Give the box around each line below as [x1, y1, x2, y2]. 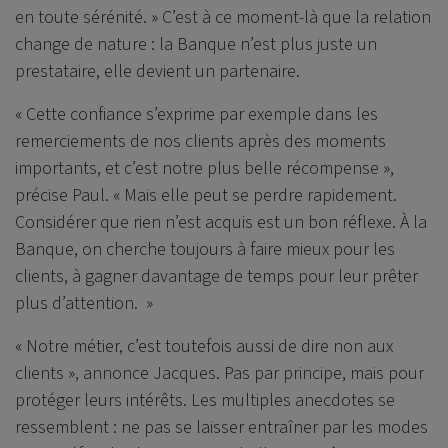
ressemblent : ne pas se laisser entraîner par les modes [15, 414, 428, 440]
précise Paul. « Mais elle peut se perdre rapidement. [15, 182, 397, 208]
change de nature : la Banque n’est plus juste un [15, 31, 377, 57]
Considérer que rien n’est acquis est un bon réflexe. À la [15, 209, 427, 235]
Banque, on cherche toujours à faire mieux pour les [15, 236, 395, 262]
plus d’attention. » [15, 290, 153, 316]
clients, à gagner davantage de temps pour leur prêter [15, 263, 418, 289]
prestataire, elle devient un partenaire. [15, 58, 300, 84]
